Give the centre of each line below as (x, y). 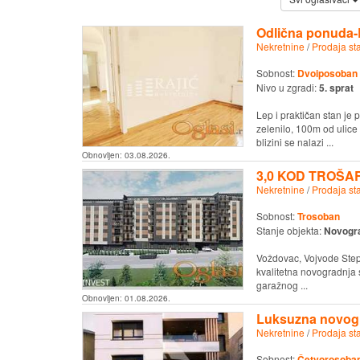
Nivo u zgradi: (287, 87)
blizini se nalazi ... (295, 141)
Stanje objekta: (290, 231)
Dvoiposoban (327, 73)
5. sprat (336, 87)
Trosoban (318, 217)
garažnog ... (282, 285)
